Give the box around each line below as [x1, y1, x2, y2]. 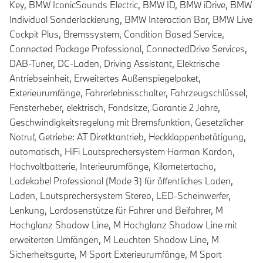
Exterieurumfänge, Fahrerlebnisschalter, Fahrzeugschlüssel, [9, 87, 248, 99]
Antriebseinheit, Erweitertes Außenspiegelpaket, [9, 72, 201, 85]
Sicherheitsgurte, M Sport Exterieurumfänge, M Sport [9, 248, 222, 261]
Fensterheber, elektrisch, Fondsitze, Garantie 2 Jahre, [9, 102, 220, 114]
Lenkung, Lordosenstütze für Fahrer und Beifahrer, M [9, 204, 223, 217]
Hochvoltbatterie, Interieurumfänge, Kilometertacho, [9, 160, 216, 173]
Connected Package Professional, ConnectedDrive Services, [9, 43, 247, 55]
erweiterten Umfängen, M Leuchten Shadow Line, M [9, 234, 219, 246]
